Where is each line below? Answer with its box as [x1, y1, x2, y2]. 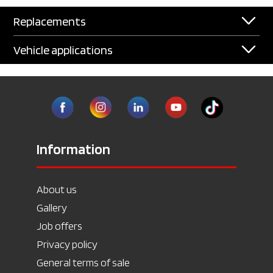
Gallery [37, 201, 67, 214]
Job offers [37, 219, 82, 232]
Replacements [13, 14, 87, 29]
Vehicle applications [13, 43, 113, 57]
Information [37, 140, 110, 158]
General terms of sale [37, 256, 130, 269]
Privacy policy [37, 238, 97, 250]
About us [37, 183, 77, 196]
